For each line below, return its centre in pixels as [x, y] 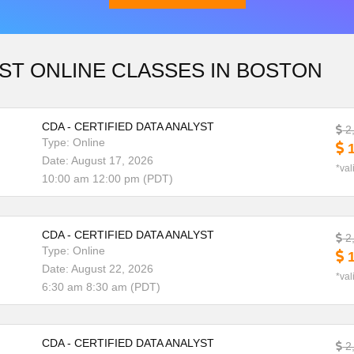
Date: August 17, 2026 [97, 160]
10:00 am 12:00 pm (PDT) [107, 179]
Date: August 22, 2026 [97, 269]
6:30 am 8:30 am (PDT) [101, 287]
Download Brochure [237, 108]
